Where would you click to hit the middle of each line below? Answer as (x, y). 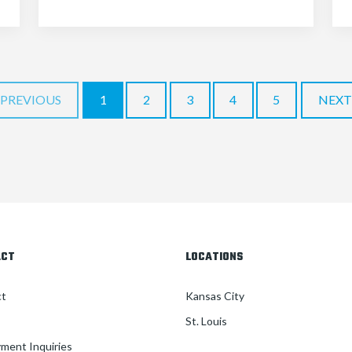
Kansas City (214, 295)
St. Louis (206, 321)
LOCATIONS (214, 257)
